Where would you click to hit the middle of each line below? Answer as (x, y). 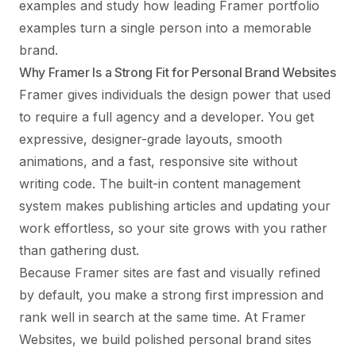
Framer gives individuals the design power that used (175, 94)
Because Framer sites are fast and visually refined (170, 272)
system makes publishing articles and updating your (175, 205)
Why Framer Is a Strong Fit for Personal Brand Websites (178, 72)
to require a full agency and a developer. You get (166, 116)
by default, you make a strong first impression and (171, 294)
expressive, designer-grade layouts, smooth (151, 139)
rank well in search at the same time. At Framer (163, 317)
